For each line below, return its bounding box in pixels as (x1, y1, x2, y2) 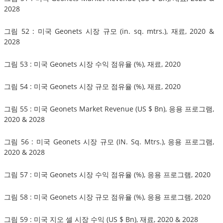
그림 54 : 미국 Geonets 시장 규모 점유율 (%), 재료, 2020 (4, 81, 181, 91)
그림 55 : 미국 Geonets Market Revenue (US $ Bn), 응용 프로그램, (4, 104, 214, 113)
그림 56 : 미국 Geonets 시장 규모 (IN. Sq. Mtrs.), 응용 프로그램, (4, 136, 214, 146)
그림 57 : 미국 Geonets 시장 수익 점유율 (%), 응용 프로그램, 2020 (4, 169, 211, 179)
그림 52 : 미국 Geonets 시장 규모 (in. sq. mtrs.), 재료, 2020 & (4, 26, 214, 36)
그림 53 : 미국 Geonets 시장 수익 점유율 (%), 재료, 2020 (4, 59, 181, 69)
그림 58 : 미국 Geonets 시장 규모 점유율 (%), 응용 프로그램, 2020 (4, 192, 211, 202)
